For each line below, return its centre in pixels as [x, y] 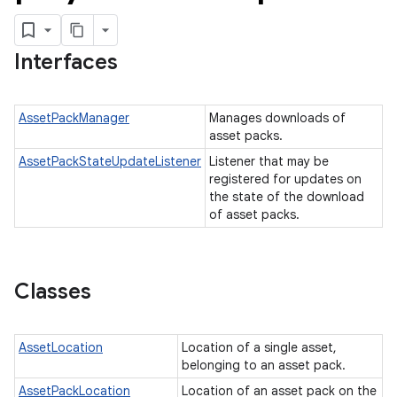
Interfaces [66, 62]
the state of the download [287, 197]
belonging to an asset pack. [265, 365]
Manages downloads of [277, 118]
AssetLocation [61, 347]
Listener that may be [269, 161]
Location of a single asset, [259, 347]
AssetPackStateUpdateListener [110, 161]
